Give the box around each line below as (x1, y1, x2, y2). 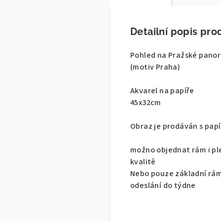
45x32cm (130, 97, 161, 109)
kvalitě (130, 156, 156, 168)
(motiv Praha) (130, 62, 181, 73)
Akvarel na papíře (130, 85, 194, 97)
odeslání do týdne (130, 180, 196, 191)
